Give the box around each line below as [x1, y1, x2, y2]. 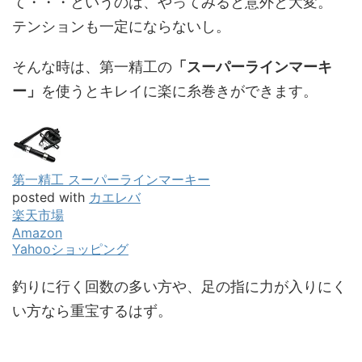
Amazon [12, 224, 62, 241]
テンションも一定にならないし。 [12, 17, 230, 35]
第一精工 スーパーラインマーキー [12, 170, 210, 187]
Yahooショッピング [12, 240, 128, 257]
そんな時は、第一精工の [12, 57, 172, 75]
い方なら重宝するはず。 [12, 301, 172, 319]
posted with [12, 188, 89, 205]
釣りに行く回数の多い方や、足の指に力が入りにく [12, 277, 347, 295]
